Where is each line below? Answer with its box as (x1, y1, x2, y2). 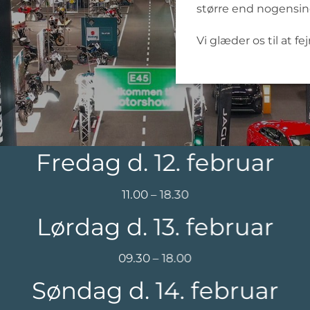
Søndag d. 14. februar (31, 276, 279, 305)
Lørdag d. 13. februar (36, 212, 274, 241)
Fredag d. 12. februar (35, 148, 275, 177)
